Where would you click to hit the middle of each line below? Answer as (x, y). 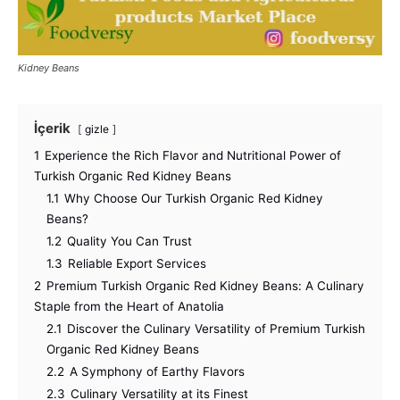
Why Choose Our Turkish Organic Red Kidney (194, 198)
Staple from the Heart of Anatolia (129, 306)
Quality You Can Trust (129, 241)
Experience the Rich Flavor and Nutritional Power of (193, 155)
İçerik (52, 128)
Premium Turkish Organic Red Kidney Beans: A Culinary (205, 285)
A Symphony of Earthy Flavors (157, 371)
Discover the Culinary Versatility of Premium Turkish (216, 328)
